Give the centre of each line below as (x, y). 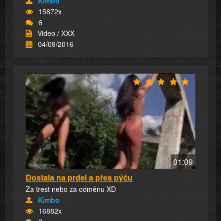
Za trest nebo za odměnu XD (71, 189)
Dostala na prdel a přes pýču (79, 177)
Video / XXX (56, 33)
